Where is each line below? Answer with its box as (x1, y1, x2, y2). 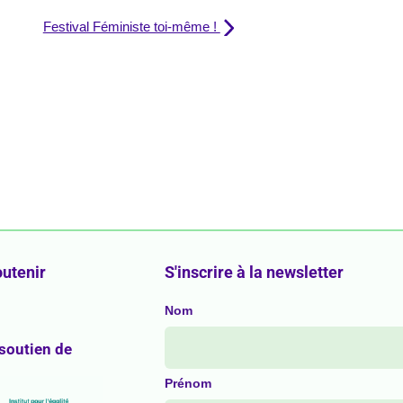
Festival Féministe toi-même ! (42, 19, 220, 35)
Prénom (165, 376, 212, 391)
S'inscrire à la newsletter (165, 263, 345, 282)
